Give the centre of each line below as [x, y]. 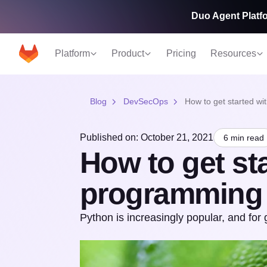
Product [128, 54]
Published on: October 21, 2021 [146, 137]
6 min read [243, 138]
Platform [72, 54]
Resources [233, 54]
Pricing [181, 54]
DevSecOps [145, 101]
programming [171, 194]
